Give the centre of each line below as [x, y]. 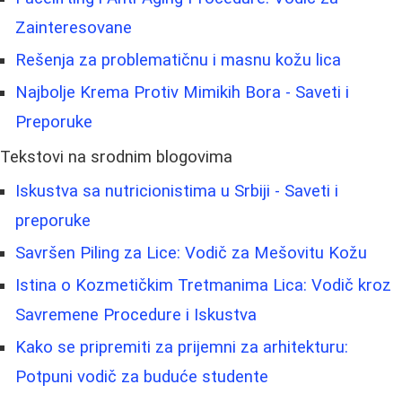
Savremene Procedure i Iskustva [136, 315]
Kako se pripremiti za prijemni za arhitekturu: [182, 348]
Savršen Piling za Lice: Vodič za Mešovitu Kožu [191, 253]
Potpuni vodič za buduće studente [142, 377]
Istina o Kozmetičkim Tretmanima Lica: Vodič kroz [203, 286]
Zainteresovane [74, 28]
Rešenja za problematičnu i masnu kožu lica [178, 61]
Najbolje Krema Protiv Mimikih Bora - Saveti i [182, 93]
